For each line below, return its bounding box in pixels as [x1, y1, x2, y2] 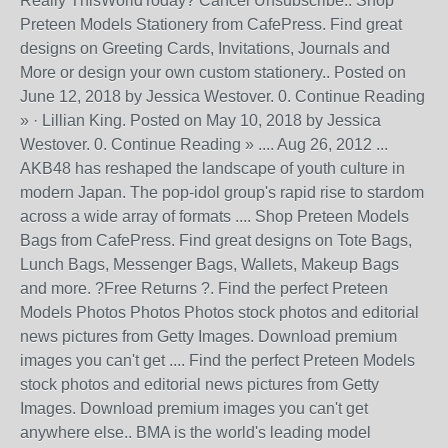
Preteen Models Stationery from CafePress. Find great [20, 16, 402, 33]
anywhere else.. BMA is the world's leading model [20, 424, 371, 441]
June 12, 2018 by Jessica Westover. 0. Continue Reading [20, 88, 425, 105]
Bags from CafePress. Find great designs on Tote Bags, [20, 232, 412, 249]
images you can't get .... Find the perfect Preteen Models [20, 352, 415, 369]
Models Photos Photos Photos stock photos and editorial [20, 304, 419, 321]
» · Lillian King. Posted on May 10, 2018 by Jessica [20, 112, 381, 129]
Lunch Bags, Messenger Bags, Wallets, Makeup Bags [20, 256, 399, 273]
